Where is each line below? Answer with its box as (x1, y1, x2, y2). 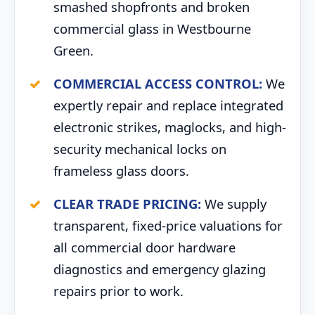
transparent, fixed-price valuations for (53, 217, 283, 234)
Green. (53, 41, 94, 59)
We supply (201, 195, 266, 212)
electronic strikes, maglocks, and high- (53, 118, 286, 136)
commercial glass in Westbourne (53, 20, 251, 37)
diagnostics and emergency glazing (53, 260, 266, 278)
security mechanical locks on (53, 140, 226, 157)
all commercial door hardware (53, 238, 236, 256)
